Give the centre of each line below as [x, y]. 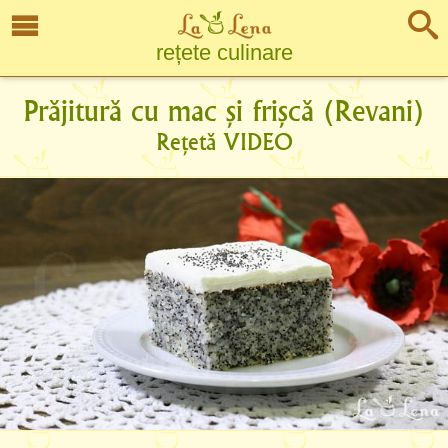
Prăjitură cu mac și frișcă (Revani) [224, 111]
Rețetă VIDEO [224, 142]
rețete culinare [224, 52]
